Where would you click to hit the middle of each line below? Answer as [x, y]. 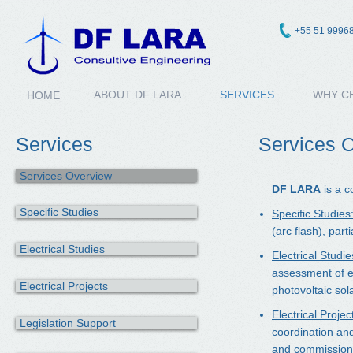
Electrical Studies [62, 249]
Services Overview [66, 176]
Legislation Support [68, 323]
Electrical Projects [64, 286]
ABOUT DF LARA [137, 95]
